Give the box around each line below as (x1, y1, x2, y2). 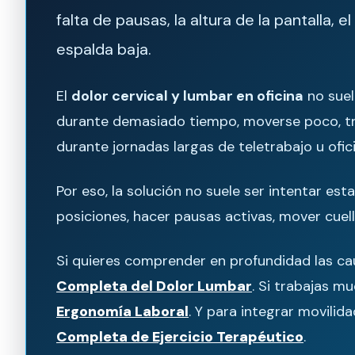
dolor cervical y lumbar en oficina (71, 86, 303, 105)
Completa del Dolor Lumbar (56, 276, 252, 296)
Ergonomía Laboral (56, 301, 189, 321)
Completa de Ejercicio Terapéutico (56, 326, 303, 346)
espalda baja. (56, 38, 151, 59)
